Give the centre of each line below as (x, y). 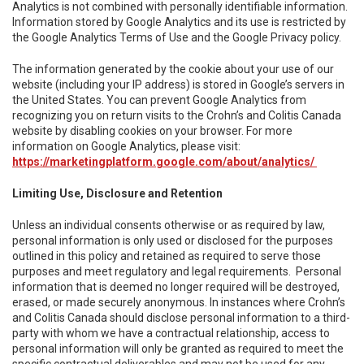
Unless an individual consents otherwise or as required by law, (169, 225)
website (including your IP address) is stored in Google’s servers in (178, 84)
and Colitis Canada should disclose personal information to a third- (181, 318)
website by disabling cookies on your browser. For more (152, 131)
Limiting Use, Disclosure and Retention (117, 193)
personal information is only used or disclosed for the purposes (173, 240)
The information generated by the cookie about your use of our (173, 69)
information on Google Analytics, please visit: (126, 146)
